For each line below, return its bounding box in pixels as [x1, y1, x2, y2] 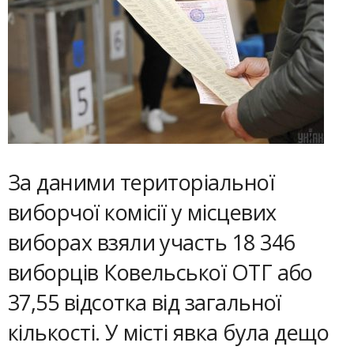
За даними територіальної [8, 168, 275, 197]
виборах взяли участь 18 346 [8, 228, 295, 257]
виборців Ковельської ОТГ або [8, 258, 313, 287]
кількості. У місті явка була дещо [8, 318, 330, 347]
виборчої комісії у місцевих [8, 198, 277, 227]
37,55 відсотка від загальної [8, 288, 281, 317]
